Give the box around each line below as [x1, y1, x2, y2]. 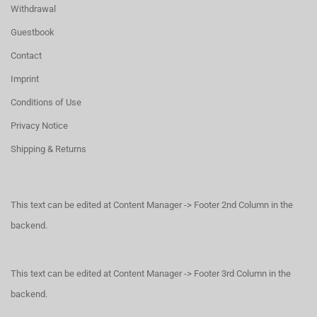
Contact [11, 50, 42, 61]
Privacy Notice [11, 120, 68, 131]
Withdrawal [11, 4, 56, 14]
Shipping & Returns [11, 144, 86, 154]
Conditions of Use [11, 97, 81, 108]
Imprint [11, 74, 39, 84]
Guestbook [11, 27, 54, 38]
